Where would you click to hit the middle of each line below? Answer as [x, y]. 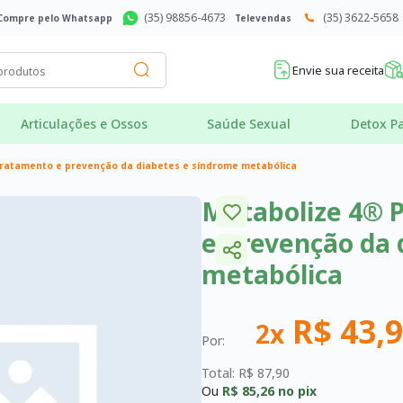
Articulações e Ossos [84, 123]
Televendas [263, 18]
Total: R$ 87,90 [246, 372]
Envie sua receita [338, 70]
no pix [296, 390]
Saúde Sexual [249, 123]
